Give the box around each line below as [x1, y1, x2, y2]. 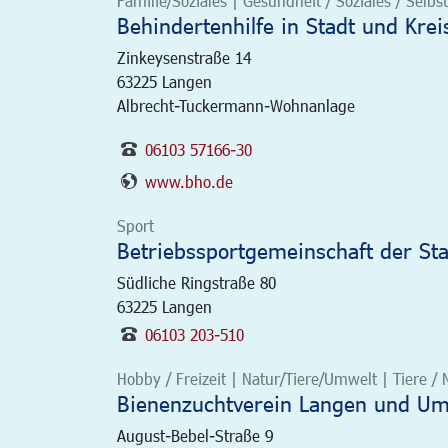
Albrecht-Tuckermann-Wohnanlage [117, 96, 355, 115]
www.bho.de [145, 172, 233, 191]
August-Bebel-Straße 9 [117, 426, 273, 445]
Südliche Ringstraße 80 [117, 273, 276, 292]
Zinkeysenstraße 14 [117, 48, 251, 67]
